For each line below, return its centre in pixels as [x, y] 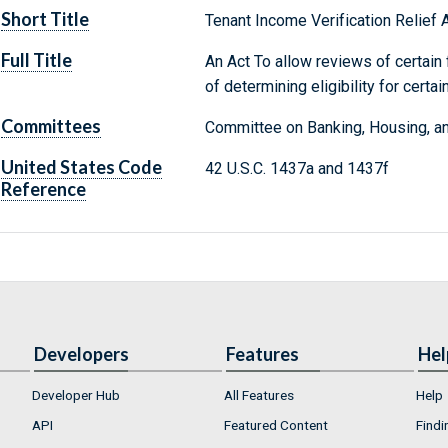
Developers [81, 354]
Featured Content [276, 424]
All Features [259, 395]
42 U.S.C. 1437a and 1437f [296, 169]
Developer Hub [76, 395]
